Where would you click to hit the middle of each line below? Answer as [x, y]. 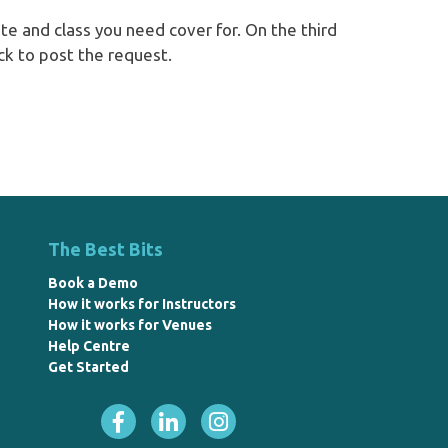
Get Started [88, 367]
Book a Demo [92, 283]
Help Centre [88, 346]
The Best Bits [105, 249]
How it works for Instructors [141, 304]
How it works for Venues [129, 325]
